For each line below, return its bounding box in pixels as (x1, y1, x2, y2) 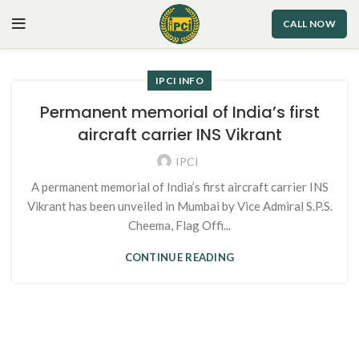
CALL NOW (282, 18, 336, 30)
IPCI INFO (155, 75, 204, 87)
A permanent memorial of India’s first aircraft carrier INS (30, 179, 329, 194)
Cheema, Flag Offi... (128, 218, 231, 232)
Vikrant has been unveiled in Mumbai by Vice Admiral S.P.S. (26, 199, 333, 213)
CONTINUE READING (124, 251, 235, 264)
